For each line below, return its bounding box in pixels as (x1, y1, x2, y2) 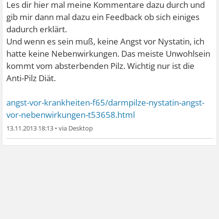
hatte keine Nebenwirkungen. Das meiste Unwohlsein (6, 48, 211, 60)
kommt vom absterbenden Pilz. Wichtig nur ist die (6, 60, 195, 72)
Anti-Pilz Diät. (6, 72, 56, 84)
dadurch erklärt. (6, 23, 67, 35)
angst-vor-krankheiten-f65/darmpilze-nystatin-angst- (6, 97, 205, 109)
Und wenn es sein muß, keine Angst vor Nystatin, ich (6, 36, 205, 47)
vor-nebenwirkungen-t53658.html (6, 109, 135, 121)
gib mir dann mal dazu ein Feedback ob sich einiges (6, 11, 200, 23)
